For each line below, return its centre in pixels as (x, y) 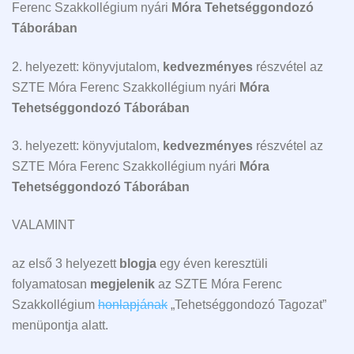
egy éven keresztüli (212, 263)
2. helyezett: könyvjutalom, (87, 66)
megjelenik (122, 284)
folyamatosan (51, 284)
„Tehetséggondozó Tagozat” (247, 304)
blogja (138, 263)
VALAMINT (43, 225)
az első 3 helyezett (66, 263)
